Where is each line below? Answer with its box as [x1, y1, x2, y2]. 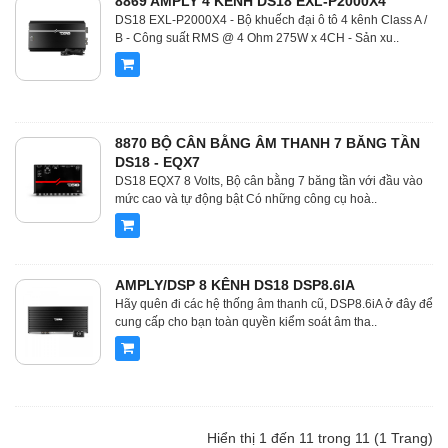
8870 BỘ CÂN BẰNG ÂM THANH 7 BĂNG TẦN [115, 135, 420, 151]
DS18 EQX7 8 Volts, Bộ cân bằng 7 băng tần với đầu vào [115, 174, 423, 188]
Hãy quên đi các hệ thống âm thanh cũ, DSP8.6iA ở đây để [115, 297, 433, 311]
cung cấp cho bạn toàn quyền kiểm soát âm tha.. [115, 315, 377, 329]
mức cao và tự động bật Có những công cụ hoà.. [115, 192, 377, 206]
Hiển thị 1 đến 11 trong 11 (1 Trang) [207, 430, 433, 446]
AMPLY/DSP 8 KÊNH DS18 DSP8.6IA [115, 277, 355, 293]
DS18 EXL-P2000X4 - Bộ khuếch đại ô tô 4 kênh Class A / [115, 13, 427, 27]
